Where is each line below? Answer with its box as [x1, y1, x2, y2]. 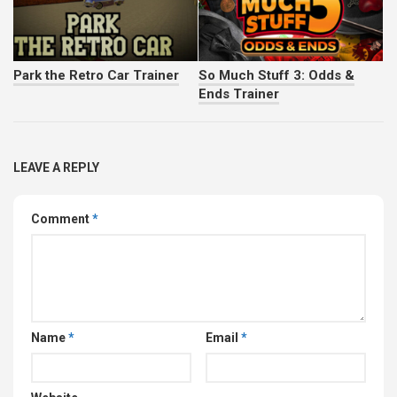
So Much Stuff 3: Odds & [198, 67, 354, 84]
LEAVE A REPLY [13, 160, 99, 175]
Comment [31, 212, 92, 227]
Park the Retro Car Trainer [13, 67, 179, 84]
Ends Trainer [198, 86, 279, 103]
